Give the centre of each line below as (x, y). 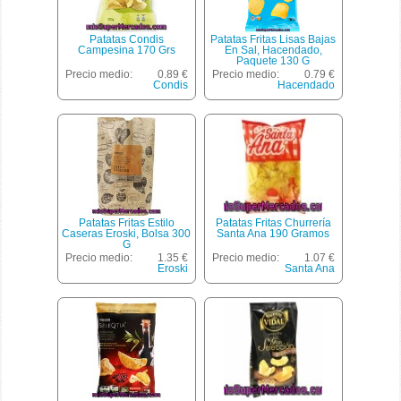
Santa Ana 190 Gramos (273, 234)
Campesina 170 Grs (126, 51)
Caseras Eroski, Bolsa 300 (127, 234)
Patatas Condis (126, 40)
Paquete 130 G (273, 61)
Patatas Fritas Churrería (273, 223)
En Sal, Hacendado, (273, 51)
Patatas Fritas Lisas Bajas (273, 40)
